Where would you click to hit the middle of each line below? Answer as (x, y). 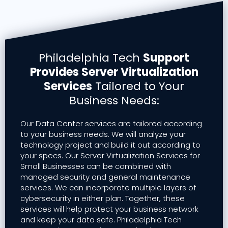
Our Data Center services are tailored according (111, 124)
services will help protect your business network (109, 209)
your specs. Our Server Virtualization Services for (110, 156)
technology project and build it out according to (110, 145)
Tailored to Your (138, 87)
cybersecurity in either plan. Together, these (103, 198)
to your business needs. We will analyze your (103, 134)
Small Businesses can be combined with (96, 166)
